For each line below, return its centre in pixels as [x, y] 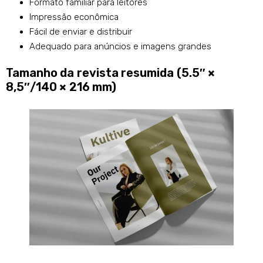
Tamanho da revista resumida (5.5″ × [110, 73]
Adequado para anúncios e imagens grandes [120, 47]
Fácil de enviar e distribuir [81, 32]
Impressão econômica [74, 17]
